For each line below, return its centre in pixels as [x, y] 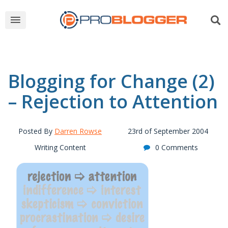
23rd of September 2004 [168, 131]
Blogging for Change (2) [111, 81]
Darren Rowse [78, 131]
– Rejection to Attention [113, 102]
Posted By [36, 131]
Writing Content [60, 147]
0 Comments [176, 147]
